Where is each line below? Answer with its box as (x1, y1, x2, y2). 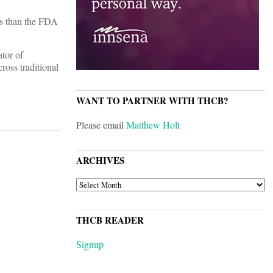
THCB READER (76, 213, 144, 227)
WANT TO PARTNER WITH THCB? (76, 94, 229, 108)
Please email (76, 118, 126, 132)
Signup (76, 238, 104, 251)
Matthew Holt (126, 118, 180, 132)
